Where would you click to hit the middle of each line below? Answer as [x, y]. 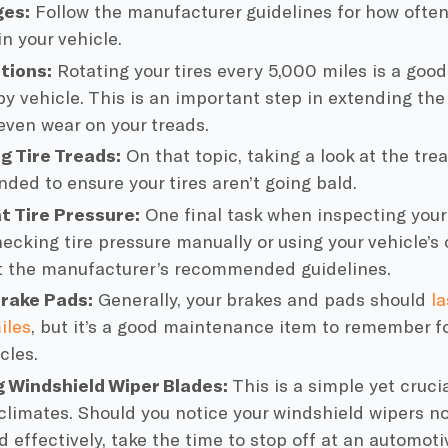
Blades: [194, 384]
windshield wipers [349, 411]
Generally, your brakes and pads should [260, 299]
